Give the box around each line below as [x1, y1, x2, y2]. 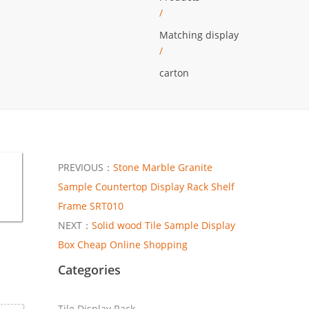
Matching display [159, 28, 239, 41]
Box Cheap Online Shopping [57, 237, 188, 251]
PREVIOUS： [57, 160, 113, 174]
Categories [57, 261, 121, 278]
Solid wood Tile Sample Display [91, 218, 235, 232]
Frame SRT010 [57, 199, 123, 212]
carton [159, 66, 189, 79]
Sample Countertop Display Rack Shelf [57, 179, 235, 193]
